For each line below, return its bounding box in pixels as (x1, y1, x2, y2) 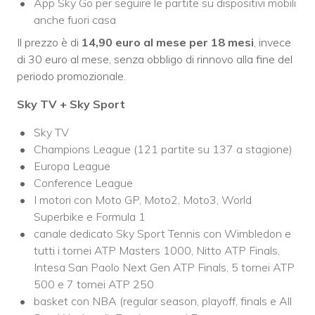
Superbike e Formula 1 (34, 210, 146, 224)
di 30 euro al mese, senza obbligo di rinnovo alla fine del (17, 52, 292, 67)
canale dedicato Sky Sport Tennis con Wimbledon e (34, 226, 291, 241)
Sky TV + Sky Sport (17, 97, 125, 112)
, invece (254, 35, 291, 50)
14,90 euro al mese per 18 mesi (82, 35, 254, 50)
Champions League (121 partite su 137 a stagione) (34, 142, 292, 157)
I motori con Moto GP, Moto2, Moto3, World (34, 193, 252, 207)
